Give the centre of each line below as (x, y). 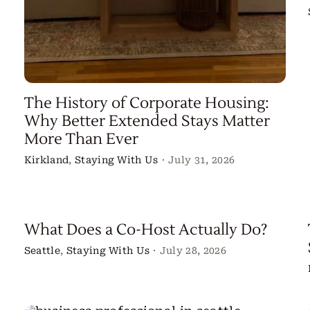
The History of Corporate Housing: (146, 103)
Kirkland (46, 159)
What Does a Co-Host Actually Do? (145, 230)
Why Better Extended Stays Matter (147, 121)
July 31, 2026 (202, 159)
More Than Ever (81, 139)
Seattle (42, 251)
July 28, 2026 (193, 251)
